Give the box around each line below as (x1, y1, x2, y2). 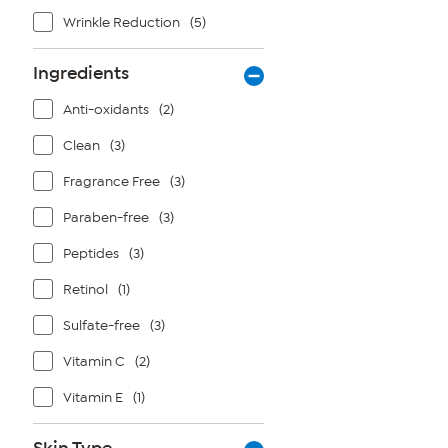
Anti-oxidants (63, 101, 149, 118)
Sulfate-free (63, 317, 140, 334)
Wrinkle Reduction (63, 14, 180, 31)
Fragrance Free (63, 173, 160, 190)
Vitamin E (63, 389, 123, 406)
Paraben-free (63, 209, 149, 226)
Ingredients (33, 62, 129, 84)
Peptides (63, 245, 119, 262)
